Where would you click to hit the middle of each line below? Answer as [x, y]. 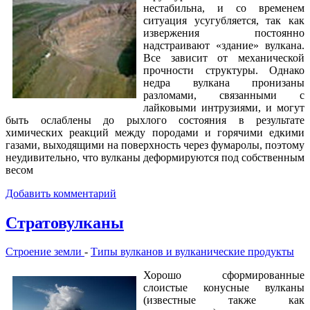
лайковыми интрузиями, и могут [224, 107]
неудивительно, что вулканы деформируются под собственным [155, 157]
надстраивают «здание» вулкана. [224, 45]
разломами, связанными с [224, 95]
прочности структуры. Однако [224, 70]
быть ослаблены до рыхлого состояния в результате [155, 120]
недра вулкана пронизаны [224, 82]
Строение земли [45, 252]
